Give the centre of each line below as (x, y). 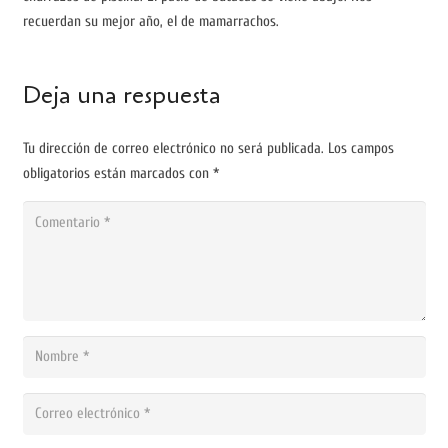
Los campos (360, 149)
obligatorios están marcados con (117, 174)
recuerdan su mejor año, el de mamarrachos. (150, 22)
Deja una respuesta (124, 96)
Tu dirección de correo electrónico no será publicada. (173, 149)
